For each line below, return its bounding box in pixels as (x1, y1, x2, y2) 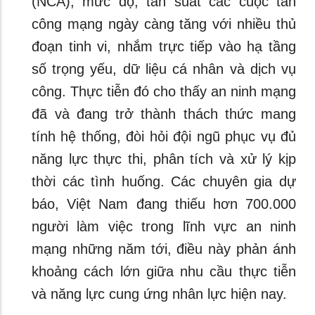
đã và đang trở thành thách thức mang (32, 105, 296, 122)
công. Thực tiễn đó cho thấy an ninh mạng (32, 83, 296, 99)
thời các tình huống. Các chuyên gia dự (32, 173, 296, 189)
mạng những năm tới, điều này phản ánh (32, 240, 296, 257)
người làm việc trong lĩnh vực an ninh (32, 218, 296, 234)
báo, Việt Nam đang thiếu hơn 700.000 (32, 195, 296, 212)
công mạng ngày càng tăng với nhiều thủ (32, 15, 296, 32)
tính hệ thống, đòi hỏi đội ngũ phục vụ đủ (32, 128, 296, 144)
